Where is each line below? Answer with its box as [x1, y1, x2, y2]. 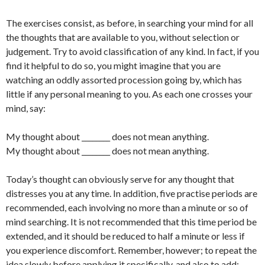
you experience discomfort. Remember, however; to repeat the [6, 244, 257, 256]
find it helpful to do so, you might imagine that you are [6, 60, 221, 71]
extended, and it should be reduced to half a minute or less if [6, 230, 245, 241]
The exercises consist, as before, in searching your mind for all [6, 17, 253, 28]
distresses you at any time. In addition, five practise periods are [6, 188, 257, 199]
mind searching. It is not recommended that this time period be [6, 216, 257, 227]
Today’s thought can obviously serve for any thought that [6, 173, 234, 185]
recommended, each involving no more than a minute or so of [6, 202, 248, 213]
